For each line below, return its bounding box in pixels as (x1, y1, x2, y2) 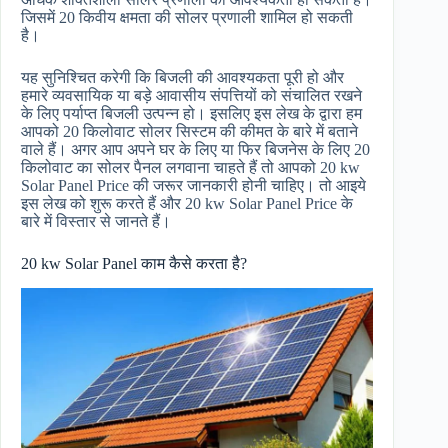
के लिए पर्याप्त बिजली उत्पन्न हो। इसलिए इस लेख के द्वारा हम (21, 105, 362, 123)
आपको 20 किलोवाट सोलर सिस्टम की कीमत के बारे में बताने (21, 123, 358, 141)
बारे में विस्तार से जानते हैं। (21, 213, 171, 231)
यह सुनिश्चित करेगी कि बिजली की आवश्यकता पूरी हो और (21, 69, 344, 87)
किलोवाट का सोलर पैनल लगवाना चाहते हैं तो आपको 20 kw (21, 159, 360, 177)
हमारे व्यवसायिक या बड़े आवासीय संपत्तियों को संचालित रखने (21, 87, 362, 105)
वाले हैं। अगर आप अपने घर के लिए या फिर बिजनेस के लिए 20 (21, 141, 370, 159)
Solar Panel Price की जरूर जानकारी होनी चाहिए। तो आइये (21, 177, 366, 195)
